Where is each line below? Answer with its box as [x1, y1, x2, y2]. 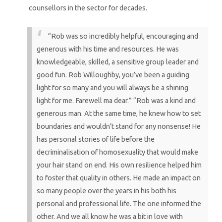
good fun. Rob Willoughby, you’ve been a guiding [36, 70, 189, 79]
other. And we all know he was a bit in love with [36, 212, 183, 221]
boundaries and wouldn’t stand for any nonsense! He [36, 122, 201, 130]
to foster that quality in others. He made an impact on [36, 173, 201, 182]
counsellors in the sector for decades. [28, 3, 147, 12]
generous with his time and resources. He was [36, 45, 179, 53]
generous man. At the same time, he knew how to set [36, 109, 201, 117]
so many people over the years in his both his [36, 186, 176, 195]
